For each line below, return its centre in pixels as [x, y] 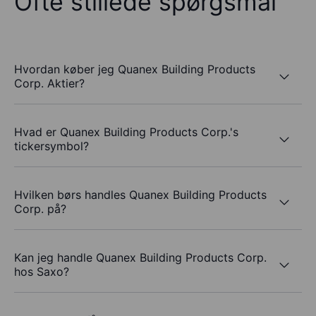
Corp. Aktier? [49, 84]
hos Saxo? [42, 272]
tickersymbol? [51, 146]
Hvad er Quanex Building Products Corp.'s [126, 132]
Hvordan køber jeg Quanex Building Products [135, 69]
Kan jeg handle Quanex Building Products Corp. [140, 258]
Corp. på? [40, 209]
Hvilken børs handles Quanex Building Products [140, 195]
